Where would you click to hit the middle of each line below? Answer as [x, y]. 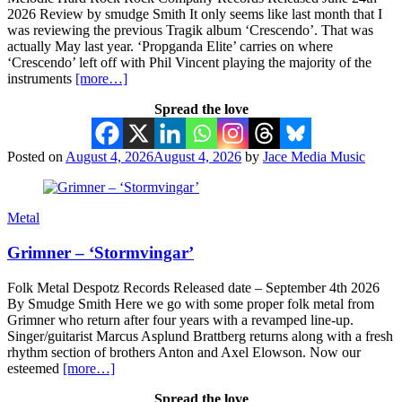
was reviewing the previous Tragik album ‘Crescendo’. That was [190, 31]
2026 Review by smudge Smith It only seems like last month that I [195, 14]
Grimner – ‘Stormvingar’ [100, 252]
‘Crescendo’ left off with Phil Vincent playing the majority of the [189, 63]
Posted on [36, 157]
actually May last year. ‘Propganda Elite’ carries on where [170, 47]
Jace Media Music [314, 157]
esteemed [35, 368]
